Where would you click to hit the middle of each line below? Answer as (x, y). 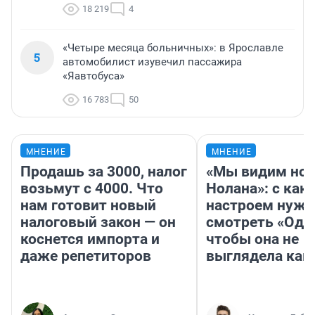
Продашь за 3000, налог (104, 172)
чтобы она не (252, 239)
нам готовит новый (88, 206)
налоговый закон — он (98, 223)
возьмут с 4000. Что (92, 189)
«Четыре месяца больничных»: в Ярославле (173, 48)
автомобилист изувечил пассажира (152, 62)
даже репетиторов (86, 256)
